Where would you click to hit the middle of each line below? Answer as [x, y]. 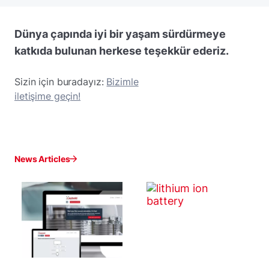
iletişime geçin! [48, 96]
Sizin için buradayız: [61, 82]
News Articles [42, 159]
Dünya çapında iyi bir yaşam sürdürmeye [120, 34]
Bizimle [122, 82]
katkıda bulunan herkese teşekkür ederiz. [122, 51]
